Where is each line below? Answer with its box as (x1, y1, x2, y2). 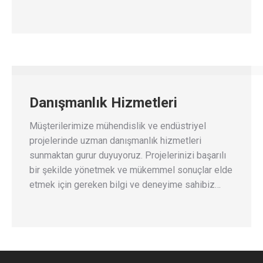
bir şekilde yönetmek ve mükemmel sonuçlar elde (29, 164, 232, 176)
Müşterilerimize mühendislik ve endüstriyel (29, 120, 206, 131)
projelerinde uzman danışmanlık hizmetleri (29, 134, 201, 146)
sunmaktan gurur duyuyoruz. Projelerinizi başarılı (29, 149, 226, 161)
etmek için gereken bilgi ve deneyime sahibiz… (29, 178, 221, 190)
